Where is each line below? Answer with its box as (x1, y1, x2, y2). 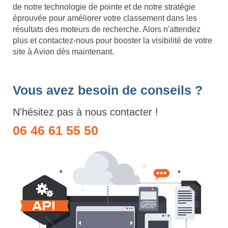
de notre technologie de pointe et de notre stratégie (13, 3, 195, 12)
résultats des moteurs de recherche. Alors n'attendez (13, 25, 201, 34)
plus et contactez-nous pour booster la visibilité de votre (13, 36, 212, 45)
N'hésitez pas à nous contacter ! (13, 106, 158, 118)
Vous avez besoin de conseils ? (13, 83, 203, 98)
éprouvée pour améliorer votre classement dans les (13, 14, 197, 23)
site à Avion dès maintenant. (13, 47, 114, 56)
